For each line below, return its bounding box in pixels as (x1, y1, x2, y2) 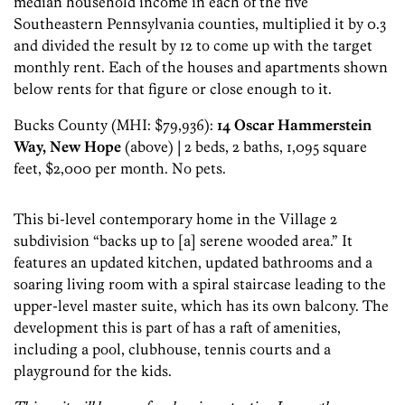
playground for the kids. (14, 362, 172, 381)
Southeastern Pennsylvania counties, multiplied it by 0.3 (14, 14, 386, 33)
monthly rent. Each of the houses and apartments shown (14, 58, 388, 77)
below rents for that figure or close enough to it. (14, 80, 332, 99)
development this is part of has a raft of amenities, (14, 318, 341, 337)
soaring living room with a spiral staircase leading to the (14, 275, 386, 294)
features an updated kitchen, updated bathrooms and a (14, 253, 372, 272)
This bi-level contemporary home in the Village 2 (14, 210, 337, 229)
